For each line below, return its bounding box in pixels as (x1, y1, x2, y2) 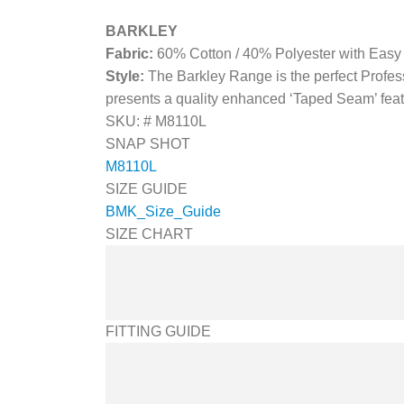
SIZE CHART (106, 226, 193, 243)
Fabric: (106, 46, 157, 62)
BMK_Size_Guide (106, 204, 221, 220)
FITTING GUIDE (106, 323, 211, 339)
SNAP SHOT (106, 136, 190, 152)
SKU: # (106, 114, 155, 130)
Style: (106, 69, 148, 85)
